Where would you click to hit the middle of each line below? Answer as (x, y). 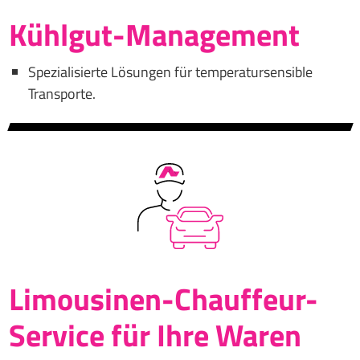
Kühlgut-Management (154, 35)
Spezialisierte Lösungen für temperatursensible (170, 72)
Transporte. (61, 94)
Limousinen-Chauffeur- (163, 299)
